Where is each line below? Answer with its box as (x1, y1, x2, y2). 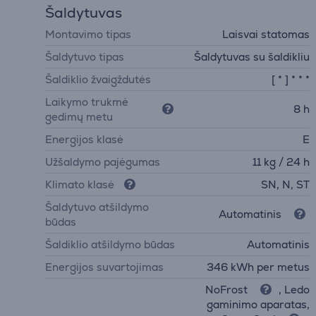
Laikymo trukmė (45, 95, 128, 109)
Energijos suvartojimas (45, 260, 164, 274)
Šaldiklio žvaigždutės (45, 72, 151, 86)
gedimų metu (45, 109, 113, 123)
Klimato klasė (45, 177, 114, 191)
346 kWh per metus (207, 260, 310, 274)
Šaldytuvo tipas (45, 49, 124, 63)
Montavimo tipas (45, 27, 131, 41)
